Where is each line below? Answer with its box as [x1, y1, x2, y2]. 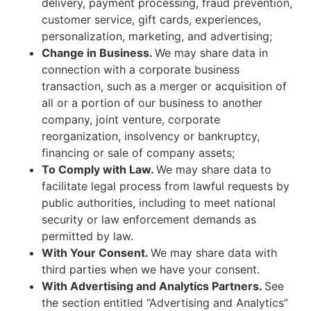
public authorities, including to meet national [42, 196, 276, 210]
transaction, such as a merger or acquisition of [42, 79, 287, 94]
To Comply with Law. [42, 162, 156, 177]
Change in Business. [42, 46, 155, 60]
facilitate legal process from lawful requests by [42, 179, 289, 194]
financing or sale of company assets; [42, 146, 235, 160]
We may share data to [156, 162, 271, 177]
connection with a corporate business [42, 62, 239, 77]
